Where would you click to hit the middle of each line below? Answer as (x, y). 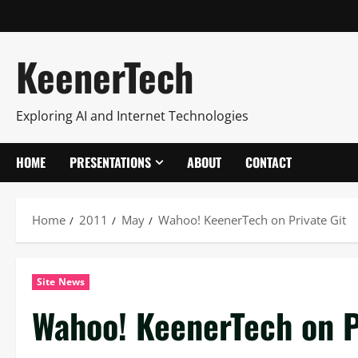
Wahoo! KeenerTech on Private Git (252, 220)
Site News (61, 282)
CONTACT (268, 162)
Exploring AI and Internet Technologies (132, 116)
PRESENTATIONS (110, 162)
